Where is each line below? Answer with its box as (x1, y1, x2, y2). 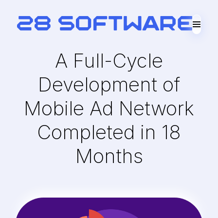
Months (75, 144, 143, 168)
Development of (38, 73, 180, 96)
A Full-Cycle (55, 49, 163, 73)
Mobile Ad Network (24, 96, 194, 120)
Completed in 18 (37, 120, 181, 144)
